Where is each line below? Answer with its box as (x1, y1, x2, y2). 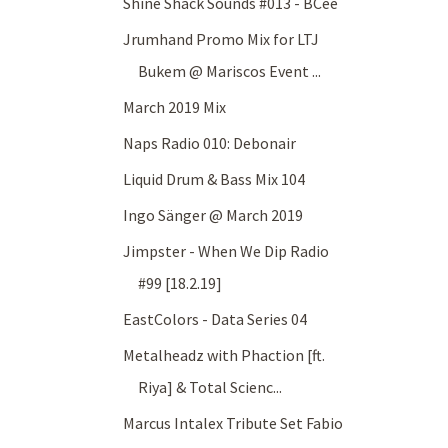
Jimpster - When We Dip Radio (123, 241, 330, 262)
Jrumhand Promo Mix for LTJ (123, 29, 320, 50)
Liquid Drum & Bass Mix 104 (123, 169, 306, 190)
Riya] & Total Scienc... (138, 377, 283, 398)
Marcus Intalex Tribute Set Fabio (123, 413, 344, 434)
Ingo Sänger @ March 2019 (123, 205, 304, 226)
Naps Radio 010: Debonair (123, 133, 297, 154)
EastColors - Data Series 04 (123, 309, 308, 330)
